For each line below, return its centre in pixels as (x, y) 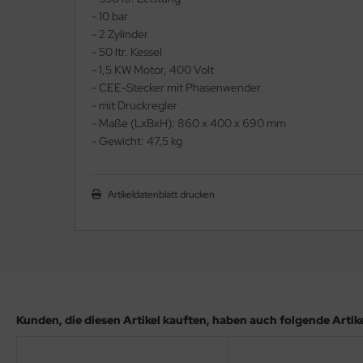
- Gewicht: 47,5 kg (137, 141)
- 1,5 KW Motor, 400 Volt (153, 70)
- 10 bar (110, 17)
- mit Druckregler (135, 106)
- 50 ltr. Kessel (127, 52)
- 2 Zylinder (120, 34)
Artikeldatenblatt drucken (161, 195)
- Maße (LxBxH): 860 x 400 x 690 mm (189, 124)
